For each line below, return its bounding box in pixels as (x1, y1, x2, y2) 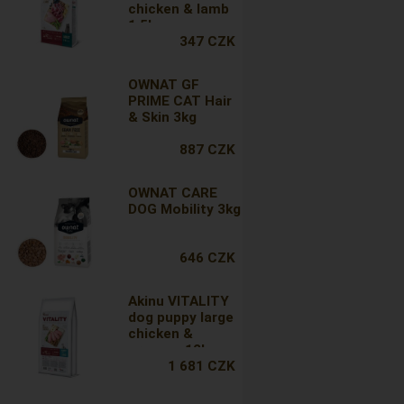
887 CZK (179, 142, 235, 158)
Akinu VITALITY (128, 293, 230, 309)
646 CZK (179, 250, 235, 266)
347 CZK (179, 33, 235, 50)
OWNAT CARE (128, 185, 218, 201)
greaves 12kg (128, 342, 217, 358)
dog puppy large (128, 309, 234, 326)
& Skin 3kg (128, 109, 197, 125)
